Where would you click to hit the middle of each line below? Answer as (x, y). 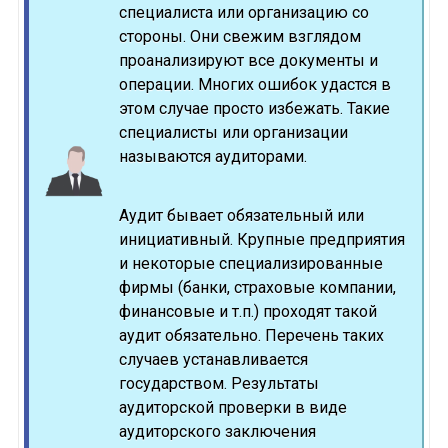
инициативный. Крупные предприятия (261, 240)
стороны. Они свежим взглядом (239, 37)
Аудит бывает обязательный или (241, 216)
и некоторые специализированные (250, 264)
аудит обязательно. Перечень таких (251, 336)
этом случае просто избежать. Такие (254, 109)
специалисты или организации (233, 133)
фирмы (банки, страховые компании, (257, 288)
